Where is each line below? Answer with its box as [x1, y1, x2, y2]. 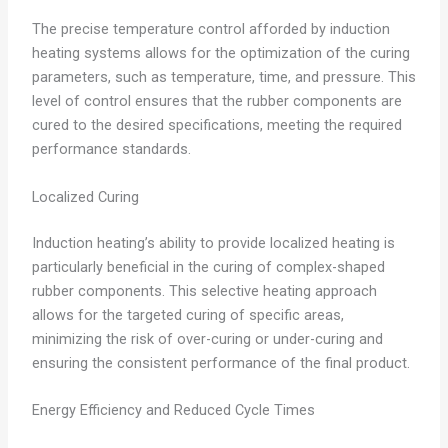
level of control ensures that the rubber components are [31, 92, 402, 111]
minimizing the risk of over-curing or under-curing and [31, 329, 383, 348]
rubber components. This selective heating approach [31, 281, 377, 300]
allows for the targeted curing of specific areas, [31, 305, 344, 324]
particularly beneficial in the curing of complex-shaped [31, 257, 385, 276]
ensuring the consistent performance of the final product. [31, 353, 410, 372]
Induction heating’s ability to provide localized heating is [31, 233, 395, 252]
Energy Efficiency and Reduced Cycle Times [31, 400, 315, 419]
